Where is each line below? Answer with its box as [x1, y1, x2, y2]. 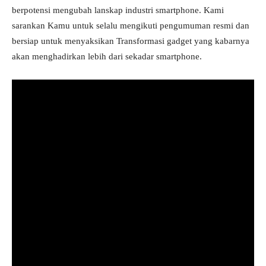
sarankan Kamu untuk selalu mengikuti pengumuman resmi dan [12, 21, 249, 30]
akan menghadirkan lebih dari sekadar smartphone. [12, 52, 202, 61]
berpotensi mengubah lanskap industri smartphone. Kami [12, 5, 224, 15]
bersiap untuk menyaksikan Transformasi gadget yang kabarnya [12, 36, 249, 46]
